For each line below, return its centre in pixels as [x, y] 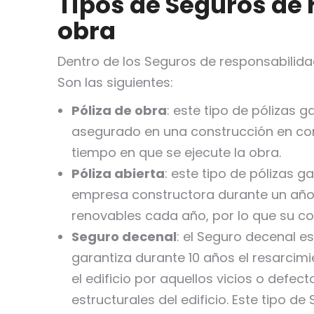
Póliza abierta [118, 173]
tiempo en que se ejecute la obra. [176, 152]
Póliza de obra [119, 110]
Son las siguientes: [115, 82]
